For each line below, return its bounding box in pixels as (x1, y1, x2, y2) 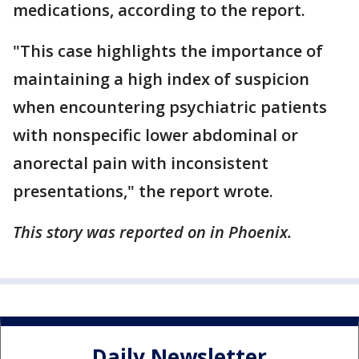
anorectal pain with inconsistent (13, 152, 268, 175)
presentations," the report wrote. (13, 180, 273, 203)
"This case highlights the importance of (13, 40, 323, 63)
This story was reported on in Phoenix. (13, 221, 292, 244)
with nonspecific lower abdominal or (13, 124, 298, 147)
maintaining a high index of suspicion (13, 68, 309, 91)
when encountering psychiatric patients (13, 96, 327, 119)
